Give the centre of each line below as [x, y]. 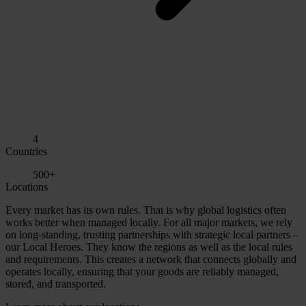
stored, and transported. [56, 283]
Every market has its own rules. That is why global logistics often [146, 210]
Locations [27, 186]
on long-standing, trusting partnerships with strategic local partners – [152, 234]
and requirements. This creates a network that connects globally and [151, 259]
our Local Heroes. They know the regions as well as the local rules [149, 247]
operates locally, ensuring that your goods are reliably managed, [142, 271]
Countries [26, 151]
